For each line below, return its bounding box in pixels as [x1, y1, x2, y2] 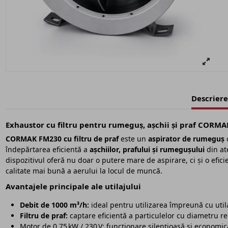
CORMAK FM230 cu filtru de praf [5, 134, 119, 144]
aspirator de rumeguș [148, 134, 224, 144]
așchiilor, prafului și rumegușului [89, 145, 205, 154]
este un [118, 134, 148, 144]
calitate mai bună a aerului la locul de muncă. [5, 166, 162, 176]
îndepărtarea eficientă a [5, 145, 90, 154]
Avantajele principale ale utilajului [5, 181, 141, 192]
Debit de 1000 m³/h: [19, 199, 89, 210]
